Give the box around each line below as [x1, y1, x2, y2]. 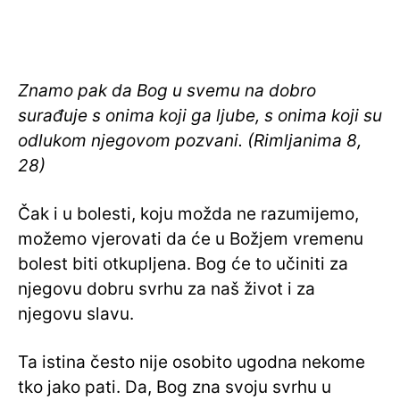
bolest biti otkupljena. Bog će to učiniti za [18, 254, 348, 275]
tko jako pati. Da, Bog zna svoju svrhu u [18, 377, 331, 398]
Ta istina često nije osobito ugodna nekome [18, 352, 365, 373]
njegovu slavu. [18, 304, 134, 325]
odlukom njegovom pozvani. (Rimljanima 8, [18, 130, 362, 152]
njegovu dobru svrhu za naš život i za [18, 279, 315, 300]
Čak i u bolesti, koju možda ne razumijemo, [18, 204, 359, 225]
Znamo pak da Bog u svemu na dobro [18, 80, 316, 102]
